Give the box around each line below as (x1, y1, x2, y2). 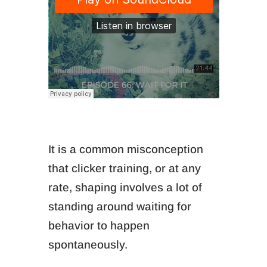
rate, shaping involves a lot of (48, 181, 202, 194)
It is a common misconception (48, 143, 203, 156)
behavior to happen (48, 219, 150, 232)
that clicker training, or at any (48, 162, 201, 175)
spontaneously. (48, 238, 128, 251)
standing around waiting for (48, 200, 191, 213)
